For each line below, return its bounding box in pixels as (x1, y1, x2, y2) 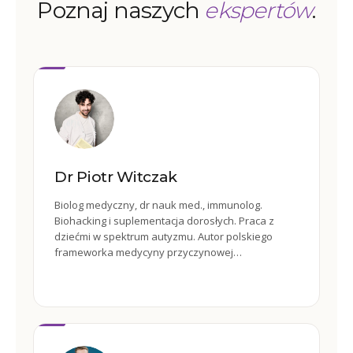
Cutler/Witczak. (54, 261, 126, 275)
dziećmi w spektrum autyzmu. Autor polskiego (54, 229, 273, 243)
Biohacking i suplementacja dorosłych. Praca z (54, 214, 274, 228)
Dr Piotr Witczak (54, 168, 178, 186)
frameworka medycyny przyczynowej (54, 245, 233, 259)
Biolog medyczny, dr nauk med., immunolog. (54, 198, 262, 212)
